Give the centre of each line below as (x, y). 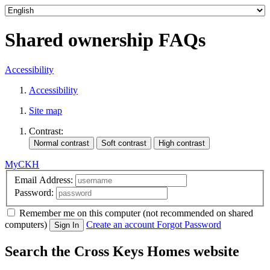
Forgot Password (189, 225)
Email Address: (44, 180)
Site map (46, 110)
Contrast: (46, 131)
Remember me (47, 213)
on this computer (109, 213)
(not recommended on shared (198, 213)
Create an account (120, 225)
